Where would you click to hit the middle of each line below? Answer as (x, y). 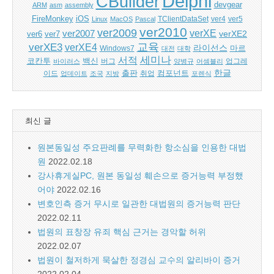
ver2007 (79, 33)
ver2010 (163, 32)
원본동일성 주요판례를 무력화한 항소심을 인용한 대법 (142, 147)
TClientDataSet (183, 19)
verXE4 (81, 47)
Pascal (145, 19)
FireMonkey (52, 18)
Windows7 (117, 48)
